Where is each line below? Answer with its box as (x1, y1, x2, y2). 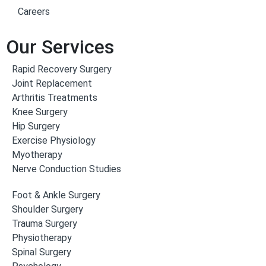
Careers (18, 6, 50, 17)
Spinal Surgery (12, 246, 71, 258)
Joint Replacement (12, 78, 92, 89)
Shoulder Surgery (12, 204, 83, 215)
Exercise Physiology (12, 135, 96, 146)
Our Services (6, 36, 114, 58)
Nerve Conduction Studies (12, 163, 121, 175)
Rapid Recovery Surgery (12, 64, 112, 75)
